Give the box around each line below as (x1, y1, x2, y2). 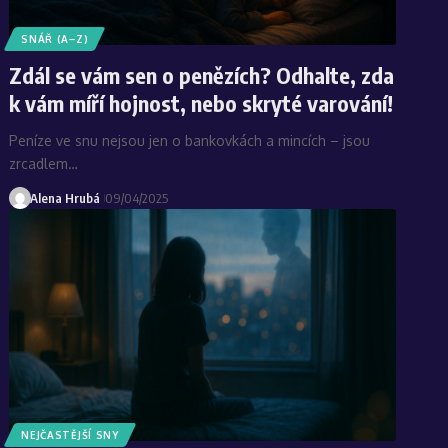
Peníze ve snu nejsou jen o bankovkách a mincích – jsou (9, 131, 371, 149)
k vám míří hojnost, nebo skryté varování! (9, 88, 394, 117)
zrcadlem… (9, 154, 79, 172)
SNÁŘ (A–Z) (21, 32, 89, 45)
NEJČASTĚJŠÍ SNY (21, 428, 119, 441)
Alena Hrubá (29, 189, 100, 206)
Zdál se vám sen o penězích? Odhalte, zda (9, 60, 395, 89)
